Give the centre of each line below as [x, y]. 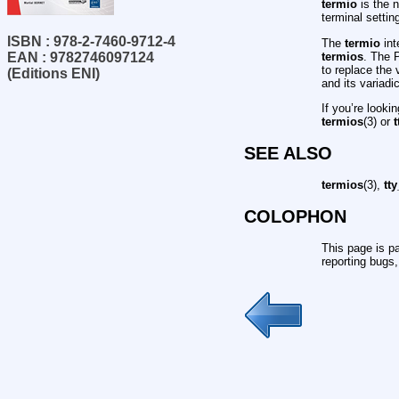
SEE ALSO [288, 153]
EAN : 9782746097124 [81, 57]
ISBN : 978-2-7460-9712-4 [91, 41]
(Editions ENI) [53, 73]
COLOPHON [295, 216]
